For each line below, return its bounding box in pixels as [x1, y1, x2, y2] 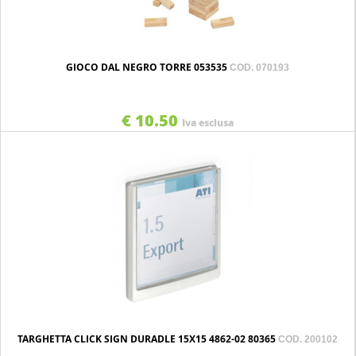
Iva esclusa [182, 116, 234, 130]
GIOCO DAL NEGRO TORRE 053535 [66, 60, 230, 74]
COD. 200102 [278, 334, 338, 345]
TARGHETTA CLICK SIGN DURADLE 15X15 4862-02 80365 [17, 332, 278, 346]
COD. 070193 [230, 62, 289, 73]
